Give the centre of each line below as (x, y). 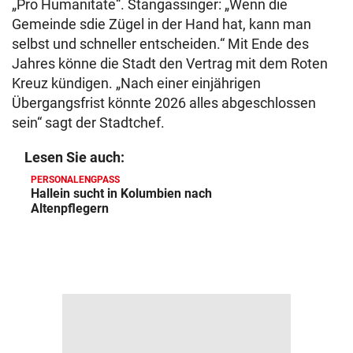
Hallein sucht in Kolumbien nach (121, 193)
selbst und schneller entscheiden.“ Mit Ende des (160, 44)
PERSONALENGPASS (75, 180)
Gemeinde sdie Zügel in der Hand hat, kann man (162, 24)
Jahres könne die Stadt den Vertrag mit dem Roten (170, 63)
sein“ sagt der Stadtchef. (88, 123)
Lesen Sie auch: (74, 157)
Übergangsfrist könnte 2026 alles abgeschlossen (164, 103)
